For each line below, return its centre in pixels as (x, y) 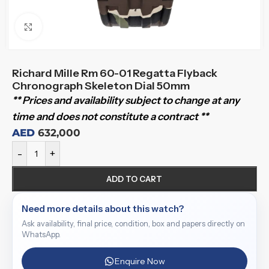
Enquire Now (140, 261)
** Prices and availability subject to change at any (126, 100)
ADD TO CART (134, 179)
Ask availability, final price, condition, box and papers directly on (133, 224)
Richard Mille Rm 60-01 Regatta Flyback (115, 73)
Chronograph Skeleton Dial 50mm (101, 86)
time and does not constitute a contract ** (110, 116)
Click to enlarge (79, 27)
